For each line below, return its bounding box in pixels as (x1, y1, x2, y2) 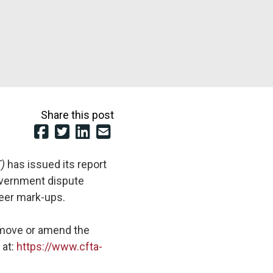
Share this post (40, 108, 114, 121)
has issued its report (7, 158, 107, 171)
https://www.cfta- (16, 240, 103, 253)
